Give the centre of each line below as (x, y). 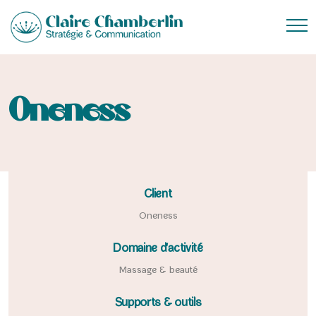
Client (158, 195)
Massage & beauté (158, 271)
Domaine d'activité (158, 250)
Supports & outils (158, 304)
